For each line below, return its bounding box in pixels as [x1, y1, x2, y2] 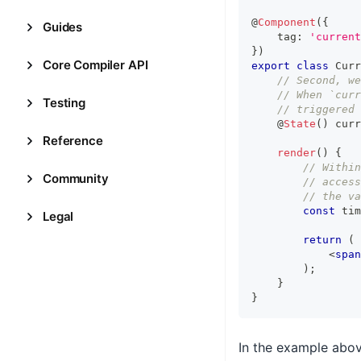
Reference [43, 133, 103, 148]
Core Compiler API [43, 57, 148, 73]
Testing [43, 95, 85, 110]
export [251, 60, 290, 72]
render [277, 147, 316, 159]
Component [258, 16, 316, 28]
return [303, 234, 342, 246]
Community [43, 171, 109, 186]
